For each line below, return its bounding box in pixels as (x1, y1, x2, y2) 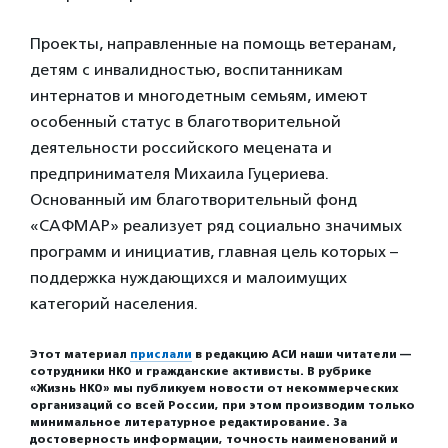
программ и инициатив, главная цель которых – (30, 242, 398, 261)
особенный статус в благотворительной (30, 112, 341, 131)
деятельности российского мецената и (30, 138, 332, 157)
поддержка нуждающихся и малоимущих (30, 268, 347, 287)
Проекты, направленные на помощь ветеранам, (30, 34, 396, 53)
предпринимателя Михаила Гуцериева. (30, 164, 329, 183)
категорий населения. (30, 294, 198, 313)
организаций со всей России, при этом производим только (30, 398, 415, 412)
